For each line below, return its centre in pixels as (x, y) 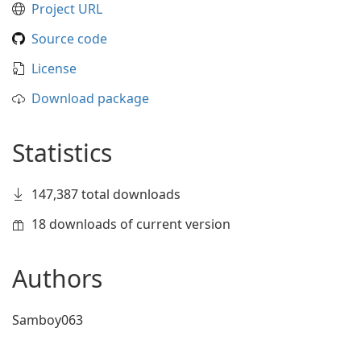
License (54, 68)
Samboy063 (48, 320)
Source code (69, 39)
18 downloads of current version (131, 224)
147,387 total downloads (106, 194)
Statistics (62, 153)
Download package (90, 98)
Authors (57, 278)
